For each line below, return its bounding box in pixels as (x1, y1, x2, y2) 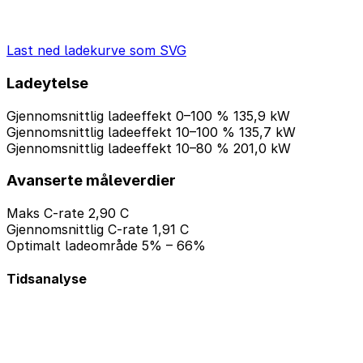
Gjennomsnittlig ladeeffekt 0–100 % (6, 107, 229, 124)
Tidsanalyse (6, 271, 87, 288)
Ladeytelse (6, 73, 88, 92)
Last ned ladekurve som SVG (6, 42, 186, 59)
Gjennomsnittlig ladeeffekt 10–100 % (6, 123, 235, 140)
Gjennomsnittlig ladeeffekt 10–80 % (6, 139, 229, 156)
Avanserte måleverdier (6, 171, 176, 190)
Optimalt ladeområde (6, 237, 138, 254)
